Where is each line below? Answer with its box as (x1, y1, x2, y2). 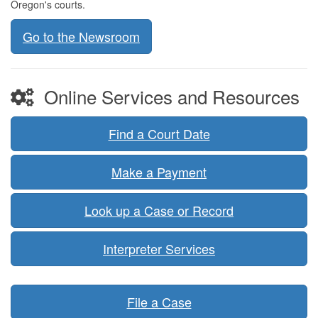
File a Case (126, 292, 192, 311)
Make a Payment (111, 162, 207, 181)
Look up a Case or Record (84, 200, 234, 219)
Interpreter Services (103, 238, 215, 258)
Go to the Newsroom (23, 26, 140, 45)
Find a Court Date (108, 124, 210, 143)
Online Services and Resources (34, 82, 300, 109)
